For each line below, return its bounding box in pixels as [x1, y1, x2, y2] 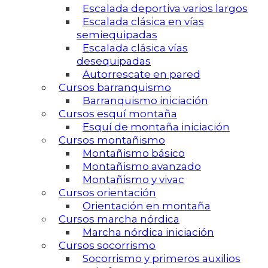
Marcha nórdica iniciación [83, 226, 214, 239]
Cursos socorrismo [59, 239, 156, 252]
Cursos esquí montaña [59, 108, 177, 120]
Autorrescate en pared [83, 68, 200, 81]
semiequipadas [77, 29, 157, 41]
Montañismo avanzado [83, 160, 201, 173]
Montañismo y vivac [83, 173, 184, 186]
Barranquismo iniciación [83, 95, 208, 107]
